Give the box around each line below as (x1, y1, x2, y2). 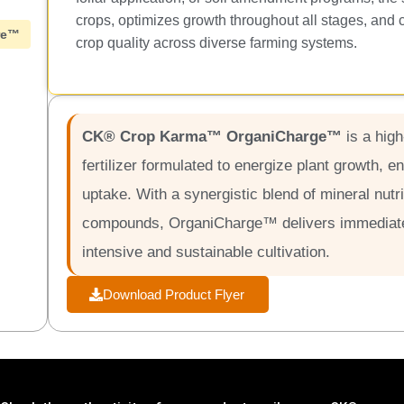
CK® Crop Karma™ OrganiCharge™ (82, 128, 343, 146)
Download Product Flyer (103, 287, 244, 303)
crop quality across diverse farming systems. (76, 35, 357, 50)
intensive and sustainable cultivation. (82, 243, 331, 262)
